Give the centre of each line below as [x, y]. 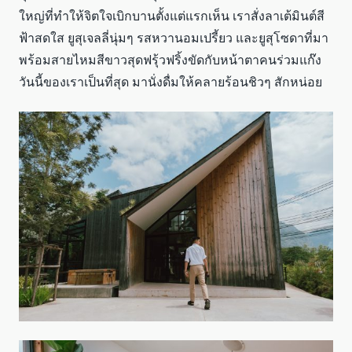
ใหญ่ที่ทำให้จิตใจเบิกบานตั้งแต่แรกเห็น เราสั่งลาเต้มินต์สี [172, 15]
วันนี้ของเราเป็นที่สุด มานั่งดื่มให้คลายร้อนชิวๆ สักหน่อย [170, 81]
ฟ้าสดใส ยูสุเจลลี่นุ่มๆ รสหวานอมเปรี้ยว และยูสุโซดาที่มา [174, 37]
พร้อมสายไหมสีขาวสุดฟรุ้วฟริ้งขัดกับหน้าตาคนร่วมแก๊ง [170, 59]
